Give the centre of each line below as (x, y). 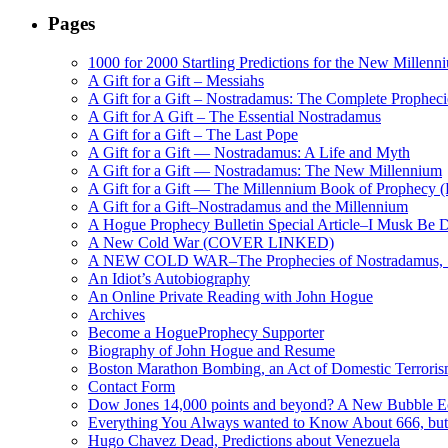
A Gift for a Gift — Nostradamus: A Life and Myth (249, 152)
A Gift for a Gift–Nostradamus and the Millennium (248, 206)
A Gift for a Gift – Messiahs (176, 80)
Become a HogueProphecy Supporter (206, 332)
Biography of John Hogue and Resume (211, 350)
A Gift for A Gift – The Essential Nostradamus (234, 116)
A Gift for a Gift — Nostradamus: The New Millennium (265, 170)
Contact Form (131, 386)
